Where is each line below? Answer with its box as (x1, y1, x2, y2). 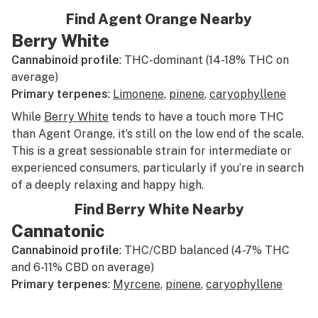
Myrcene (113, 278, 160, 291)
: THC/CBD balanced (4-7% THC (119, 243, 290, 257)
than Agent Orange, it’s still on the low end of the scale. (11, 127, 304, 141)
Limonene (113, 87, 164, 101)
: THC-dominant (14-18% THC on (119, 53, 289, 67)
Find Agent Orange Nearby (66, 11, 252, 28)
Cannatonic (11, 221, 104, 241)
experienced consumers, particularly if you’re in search (11, 161, 304, 175)
